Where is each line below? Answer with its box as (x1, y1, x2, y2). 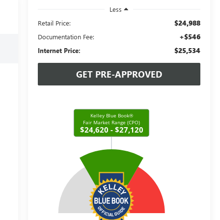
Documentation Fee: (37, 32, 94, 41)
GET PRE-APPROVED (76, 68, 162, 80)
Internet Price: (37, 46, 81, 55)
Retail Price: (37, 18, 71, 27)
